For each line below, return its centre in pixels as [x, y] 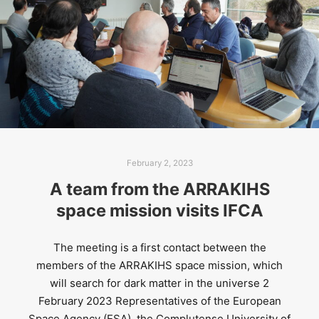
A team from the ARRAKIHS [159, 189]
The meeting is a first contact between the [159, 248]
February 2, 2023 [159, 163]
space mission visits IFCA [159, 210]
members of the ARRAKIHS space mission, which [159, 266]
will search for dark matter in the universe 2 [159, 283]
